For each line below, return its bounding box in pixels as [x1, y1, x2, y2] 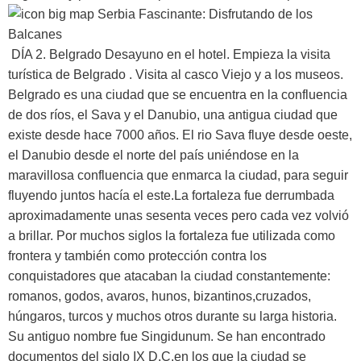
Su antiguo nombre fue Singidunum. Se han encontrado [8, 329, 326, 343]
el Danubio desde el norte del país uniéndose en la [8, 147, 299, 162]
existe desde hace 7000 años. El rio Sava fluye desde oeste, [8, 127, 352, 142]
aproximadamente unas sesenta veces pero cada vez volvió [8, 208, 349, 222]
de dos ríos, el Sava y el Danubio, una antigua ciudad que [8, 107, 338, 122]
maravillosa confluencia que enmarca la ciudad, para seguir [8, 168, 348, 182]
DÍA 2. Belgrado [8, 47, 102, 61]
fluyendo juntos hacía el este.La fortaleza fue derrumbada [8, 188, 334, 202]
